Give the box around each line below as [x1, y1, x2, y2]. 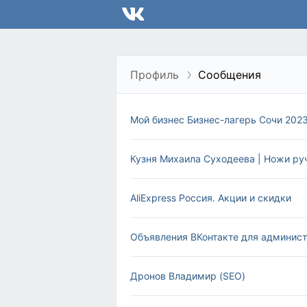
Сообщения [198, 68, 261, 82]
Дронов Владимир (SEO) [130, 270, 245, 282]
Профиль [130, 68, 179, 82]
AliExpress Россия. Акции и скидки [130, 192, 291, 204]
